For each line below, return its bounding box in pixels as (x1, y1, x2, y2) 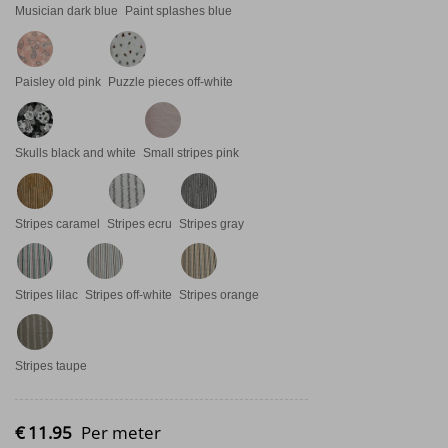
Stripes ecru (107, 217, 172, 231)
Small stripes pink (143, 146, 239, 161)
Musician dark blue (15, 4, 118, 19)
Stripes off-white (85, 287, 172, 302)
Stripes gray (179, 217, 244, 231)
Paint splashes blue (125, 4, 232, 19)
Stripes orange (179, 287, 259, 302)
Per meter (81, 420, 161, 444)
